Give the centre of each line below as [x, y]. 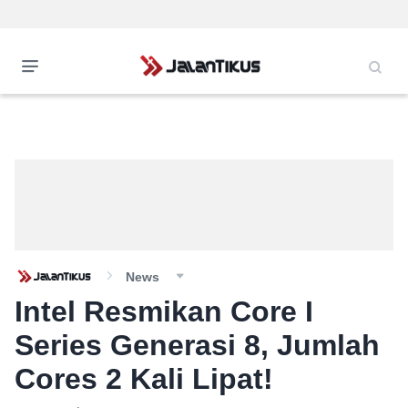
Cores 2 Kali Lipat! [144, 379]
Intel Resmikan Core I [164, 311]
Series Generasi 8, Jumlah [197, 345]
